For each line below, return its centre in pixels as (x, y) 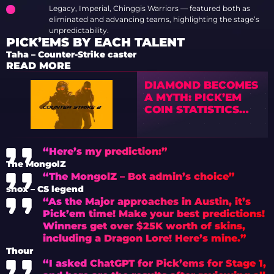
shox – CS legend (45, 189)
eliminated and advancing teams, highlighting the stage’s (154, 19)
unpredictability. (79, 30)
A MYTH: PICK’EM (193, 97)
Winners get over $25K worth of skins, (144, 226)
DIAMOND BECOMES (202, 85)
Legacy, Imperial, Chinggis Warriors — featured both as (150, 8)
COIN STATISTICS (192, 109)
